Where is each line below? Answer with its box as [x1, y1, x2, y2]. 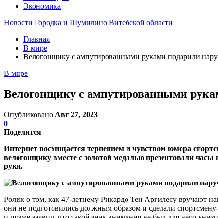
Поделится [4, 127, 41, 136]
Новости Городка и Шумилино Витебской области [4, 18, 173, 27]
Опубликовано [4, 110, 55, 119]
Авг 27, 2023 [55, 110, 98, 119]
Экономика [23, 2, 61, 10]
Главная [23, 35, 50, 43]
